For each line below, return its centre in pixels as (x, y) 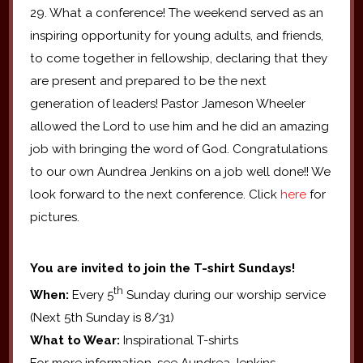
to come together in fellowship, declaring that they (178, 59)
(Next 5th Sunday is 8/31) (102, 318)
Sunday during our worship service (224, 295)
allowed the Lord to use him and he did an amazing (179, 127)
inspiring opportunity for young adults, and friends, (176, 36)
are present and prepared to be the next (148, 81)
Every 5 (92, 295)
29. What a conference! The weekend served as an (176, 13)
